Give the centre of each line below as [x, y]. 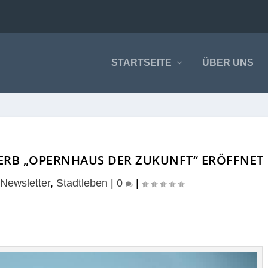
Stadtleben [82, 183]
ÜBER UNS [228, 63]
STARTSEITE [141, 63]
